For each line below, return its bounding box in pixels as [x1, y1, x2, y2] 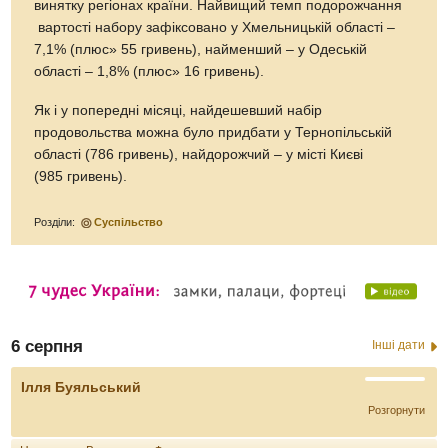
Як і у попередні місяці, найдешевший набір [34, 103, 323, 119]
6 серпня [11, 337, 84, 357]
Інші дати [371, 338, 425, 353]
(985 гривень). [34, 169, 128, 185]
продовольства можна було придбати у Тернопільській [34, 125, 393, 141]
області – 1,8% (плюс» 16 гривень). [34, 63, 265, 79]
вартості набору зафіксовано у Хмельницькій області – [34, 19, 396, 35]
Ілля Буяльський [21, 379, 142, 396]
